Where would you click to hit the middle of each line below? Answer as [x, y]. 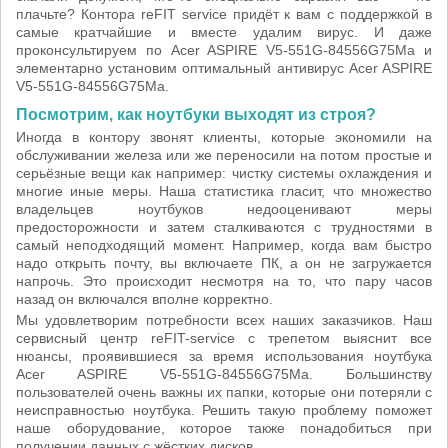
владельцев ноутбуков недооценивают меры [224, 209]
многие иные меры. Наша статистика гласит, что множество [224, 191]
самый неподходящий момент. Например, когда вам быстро [224, 245]
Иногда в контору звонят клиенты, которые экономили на [224, 137]
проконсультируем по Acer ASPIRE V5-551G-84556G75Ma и [224, 50]
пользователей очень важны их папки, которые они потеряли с [224, 392]
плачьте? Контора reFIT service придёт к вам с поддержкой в [224, 14]
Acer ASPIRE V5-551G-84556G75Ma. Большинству [224, 374]
